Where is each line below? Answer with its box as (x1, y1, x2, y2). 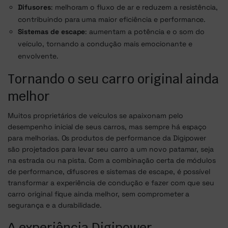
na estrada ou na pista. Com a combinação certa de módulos (8, 156, 216, 165)
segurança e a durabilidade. (8, 201, 102, 210)
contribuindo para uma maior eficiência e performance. (18, 15, 206, 24)
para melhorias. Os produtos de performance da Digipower (8, 133, 207, 143)
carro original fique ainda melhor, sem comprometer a (8, 189, 190, 199)
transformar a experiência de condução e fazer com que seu (8, 178, 215, 188)
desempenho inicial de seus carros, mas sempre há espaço (8, 122, 207, 132)
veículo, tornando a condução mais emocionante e (18, 39, 192, 49)
